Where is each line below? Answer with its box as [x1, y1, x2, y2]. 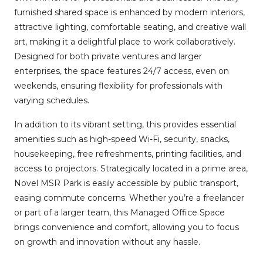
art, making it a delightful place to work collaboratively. [14, 36, 235, 47]
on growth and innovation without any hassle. [14, 236, 200, 247]
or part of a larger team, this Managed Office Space [14, 207, 225, 218]
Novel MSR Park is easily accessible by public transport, [14, 177, 238, 188]
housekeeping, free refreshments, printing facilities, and [14, 148, 241, 159]
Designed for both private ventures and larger [14, 50, 202, 62]
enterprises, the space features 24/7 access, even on [14, 65, 229, 76]
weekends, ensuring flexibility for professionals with [14, 80, 222, 91]
